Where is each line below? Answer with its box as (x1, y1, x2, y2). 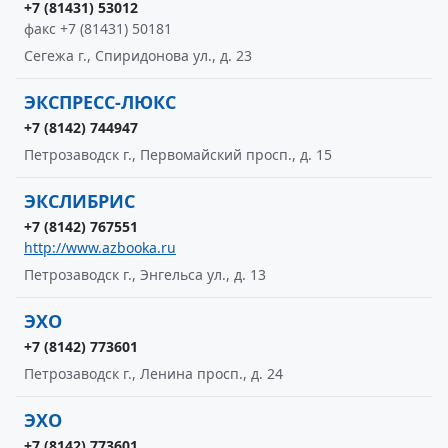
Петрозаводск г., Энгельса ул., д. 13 (24, 265, 266, 284)
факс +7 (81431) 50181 (24, 19, 172, 38)
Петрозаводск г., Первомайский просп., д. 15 (24, 145, 332, 164)
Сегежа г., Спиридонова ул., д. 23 (24, 46, 252, 65)
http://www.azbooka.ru (24, 238, 176, 257)
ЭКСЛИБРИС (24, 189, 135, 213)
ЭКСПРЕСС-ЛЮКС (24, 90, 176, 114)
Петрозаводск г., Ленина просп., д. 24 (24, 364, 283, 383)
